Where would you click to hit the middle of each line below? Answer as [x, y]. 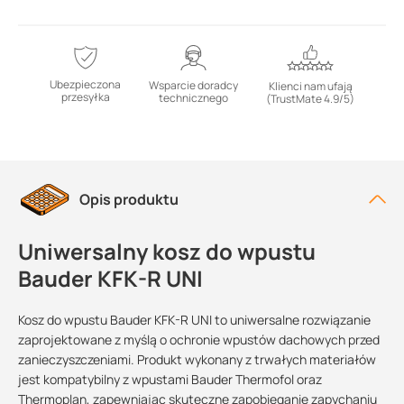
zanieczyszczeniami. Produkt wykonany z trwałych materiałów [197, 359]
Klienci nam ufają [310, 86]
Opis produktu [129, 199]
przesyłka [85, 97]
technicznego [193, 98]
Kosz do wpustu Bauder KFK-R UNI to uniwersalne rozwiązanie [194, 320]
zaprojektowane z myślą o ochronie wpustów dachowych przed [199, 340]
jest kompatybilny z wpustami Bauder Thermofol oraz [170, 379]
